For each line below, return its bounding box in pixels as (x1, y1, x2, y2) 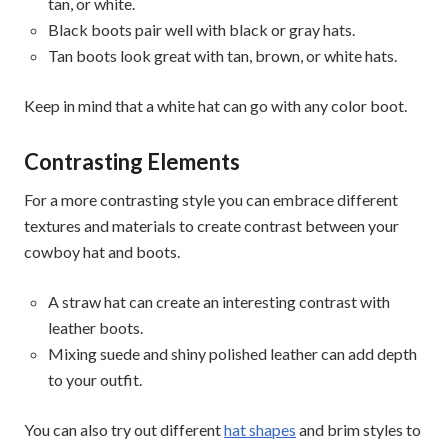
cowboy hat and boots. (24, 241, 180, 261)
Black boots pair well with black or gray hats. (48, 19, 355, 39)
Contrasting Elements (24, 147, 240, 175)
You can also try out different (24, 419, 224, 439)
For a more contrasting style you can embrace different (24, 189, 398, 209)
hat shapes (224, 419, 296, 439)
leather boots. (48, 317, 143, 337)
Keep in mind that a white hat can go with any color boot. (24, 95, 407, 115)
